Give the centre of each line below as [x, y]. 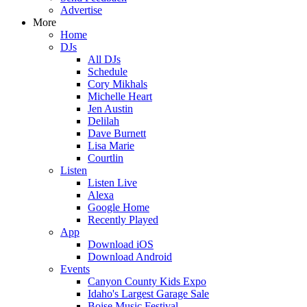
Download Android [130, 257]
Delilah [103, 121]
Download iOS [121, 244]
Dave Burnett [117, 133]
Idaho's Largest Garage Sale [148, 294]
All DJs [104, 59]
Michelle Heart [120, 96]
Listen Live [112, 183]
